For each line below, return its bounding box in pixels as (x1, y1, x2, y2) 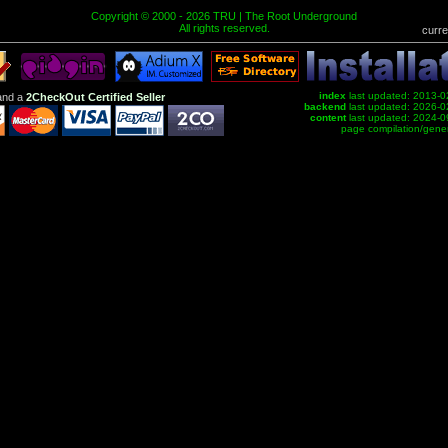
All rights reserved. (178, 22, 270, 34)
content (310, 112, 346, 123)
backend (304, 101, 346, 112)
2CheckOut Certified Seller (25, 91, 165, 103)
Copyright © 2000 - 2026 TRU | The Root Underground (91, 10, 357, 22)
